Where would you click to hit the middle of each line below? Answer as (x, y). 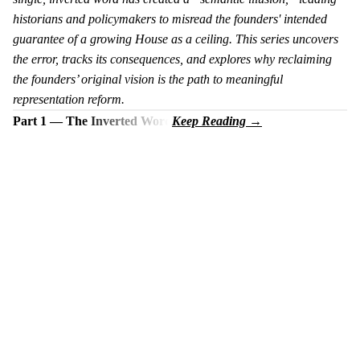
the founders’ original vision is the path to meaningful (148, 79)
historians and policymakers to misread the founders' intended (170, 18)
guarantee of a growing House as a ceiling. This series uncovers (176, 39)
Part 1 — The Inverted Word (92, 121)
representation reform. (69, 99)
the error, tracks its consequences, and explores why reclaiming (172, 59)
